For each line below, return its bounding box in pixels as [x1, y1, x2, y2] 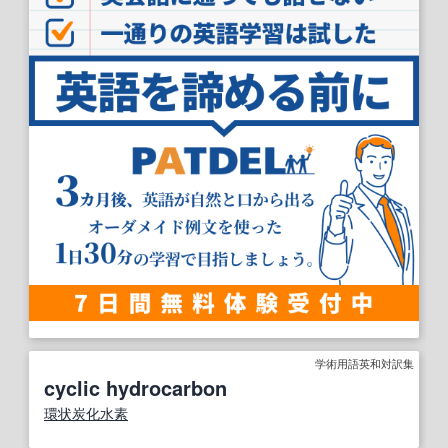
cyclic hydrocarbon [44, 372, 227, 402]
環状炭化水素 [44, 402, 128, 423]
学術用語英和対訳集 [315, 354, 414, 371]
